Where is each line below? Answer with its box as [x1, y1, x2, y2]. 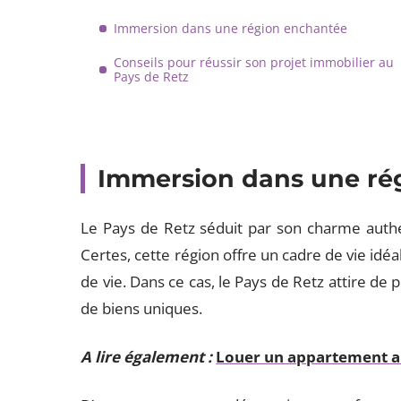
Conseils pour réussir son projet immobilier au [114, 54, 395, 71]
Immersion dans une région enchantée [114, 20, 348, 37]
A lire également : [81, 346, 213, 367]
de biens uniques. [81, 298, 207, 319]
